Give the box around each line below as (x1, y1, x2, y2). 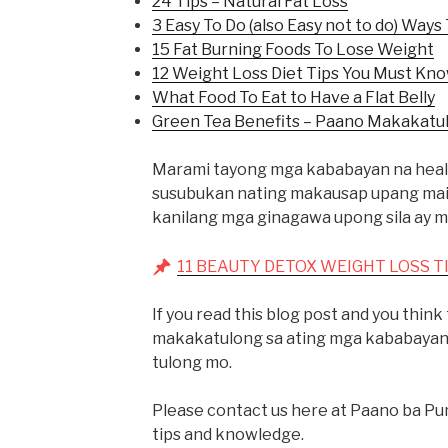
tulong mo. (151, 353, 232, 373)
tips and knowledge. (151, 425, 304, 445)
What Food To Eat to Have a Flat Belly (151, 87, 435, 107)
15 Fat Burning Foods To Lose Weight (151, 39, 434, 59)
